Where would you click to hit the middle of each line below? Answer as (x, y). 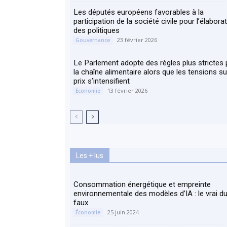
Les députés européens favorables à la (139, 12)
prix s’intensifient (102, 81)
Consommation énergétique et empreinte (142, 184)
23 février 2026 (137, 40)
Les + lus (90, 156)
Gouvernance (93, 40)
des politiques (97, 30)
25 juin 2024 (123, 212)
